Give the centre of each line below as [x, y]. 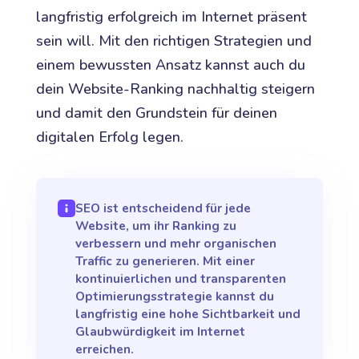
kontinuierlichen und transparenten [181, 278]
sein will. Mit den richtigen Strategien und [173, 40]
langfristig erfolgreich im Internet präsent [171, 16]
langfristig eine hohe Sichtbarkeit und [188, 314]
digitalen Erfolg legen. [109, 137]
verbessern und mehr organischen [176, 243]
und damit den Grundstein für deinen [156, 113]
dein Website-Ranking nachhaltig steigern [175, 89]
